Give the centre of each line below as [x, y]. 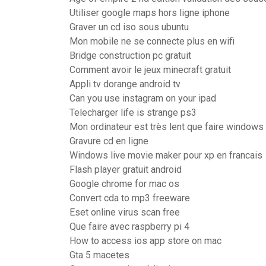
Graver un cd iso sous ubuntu [129, 27]
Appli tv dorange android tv [125, 84]
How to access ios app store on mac [145, 241]
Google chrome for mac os [124, 184]
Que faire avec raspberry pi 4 [129, 227]
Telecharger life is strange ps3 [133, 113]
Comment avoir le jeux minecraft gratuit [150, 70]
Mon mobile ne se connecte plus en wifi [152, 41]
